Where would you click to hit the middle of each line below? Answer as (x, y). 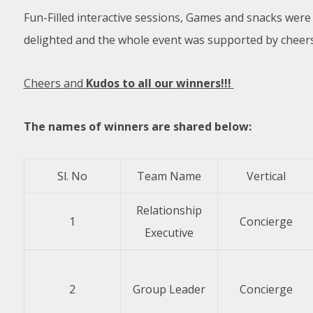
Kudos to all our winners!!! (160, 83)
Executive (169, 233)
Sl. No (72, 176)
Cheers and (54, 83)
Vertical (266, 176)
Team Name (169, 176)
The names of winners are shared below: (137, 126)
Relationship (169, 210)
